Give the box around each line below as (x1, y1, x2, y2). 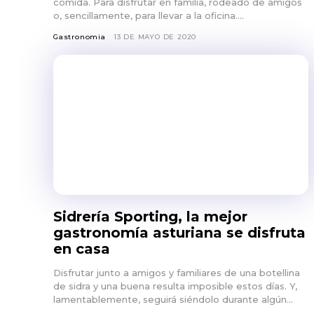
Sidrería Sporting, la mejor (53, 207, 247, 225)
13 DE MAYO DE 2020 (113, 32, 197, 41)
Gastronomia (53, 32, 106, 41)
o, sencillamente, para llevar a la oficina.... (53, 9, 244, 21)
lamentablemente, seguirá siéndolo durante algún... (53, 293, 293, 305)
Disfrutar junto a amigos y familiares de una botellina (53, 266, 300, 278)
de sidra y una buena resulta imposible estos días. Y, (53, 280, 297, 292)
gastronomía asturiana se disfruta (53, 224, 306, 241)
